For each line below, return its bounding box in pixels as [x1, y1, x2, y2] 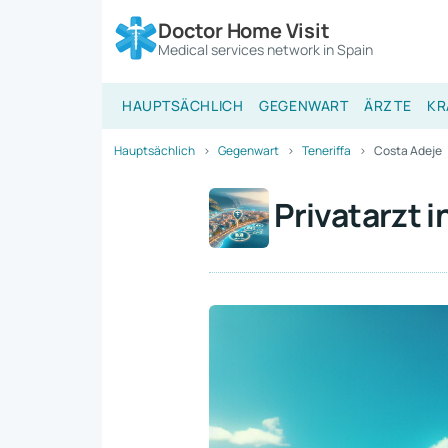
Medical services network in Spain [158, 39, 373, 59]
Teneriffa [302, 142, 351, 159]
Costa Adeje [374, 142, 442, 159]
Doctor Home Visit [158, 16, 330, 44]
